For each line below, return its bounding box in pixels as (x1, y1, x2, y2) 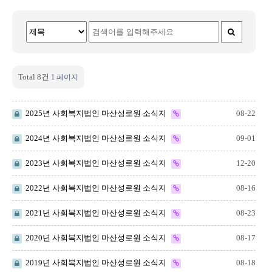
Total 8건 (18, 72, 49, 81)
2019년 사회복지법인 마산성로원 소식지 (22, 258, 168, 267)
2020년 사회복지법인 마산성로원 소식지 (22, 233, 168, 242)
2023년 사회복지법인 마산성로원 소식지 (22, 158, 168, 168)
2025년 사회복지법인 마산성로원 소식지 (22, 109, 168, 118)
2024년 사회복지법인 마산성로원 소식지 (22, 134, 168, 143)
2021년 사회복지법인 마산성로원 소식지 (22, 208, 168, 217)
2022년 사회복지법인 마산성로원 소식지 (22, 183, 168, 192)
